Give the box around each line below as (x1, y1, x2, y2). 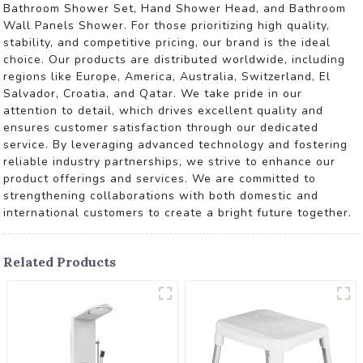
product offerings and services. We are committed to (3, 171, 317, 186)
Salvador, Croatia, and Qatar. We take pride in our (3, 86, 303, 101)
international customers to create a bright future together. (3, 205, 352, 220)
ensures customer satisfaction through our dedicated (3, 120, 319, 135)
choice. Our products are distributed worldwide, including (3, 52, 346, 67)
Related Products (3, 254, 117, 270)
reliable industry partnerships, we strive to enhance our (3, 154, 336, 169)
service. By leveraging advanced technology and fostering (3, 137, 348, 152)
